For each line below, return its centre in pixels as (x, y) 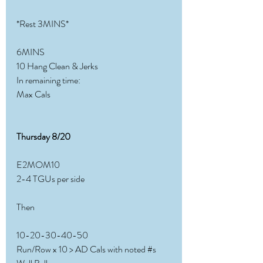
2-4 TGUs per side (50, 179)
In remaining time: (48, 80)
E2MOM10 (38, 165)
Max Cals (33, 94)
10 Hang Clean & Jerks (57, 66)
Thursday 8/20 (43, 136)
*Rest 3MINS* (43, 24)
